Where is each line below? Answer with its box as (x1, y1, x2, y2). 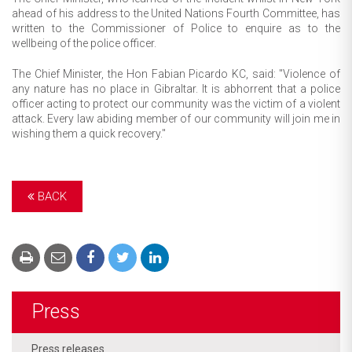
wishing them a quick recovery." (12, 126, 166, 140)
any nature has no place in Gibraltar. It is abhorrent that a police (12, 82, 340, 95)
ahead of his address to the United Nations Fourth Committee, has (12, 6, 340, 20)
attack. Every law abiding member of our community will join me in (12, 112, 340, 125)
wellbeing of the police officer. (12, 36, 156, 49)
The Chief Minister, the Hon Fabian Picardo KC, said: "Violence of (12, 67, 340, 80)
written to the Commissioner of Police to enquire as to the (12, 21, 340, 35)
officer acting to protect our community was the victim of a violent (12, 97, 340, 110)
